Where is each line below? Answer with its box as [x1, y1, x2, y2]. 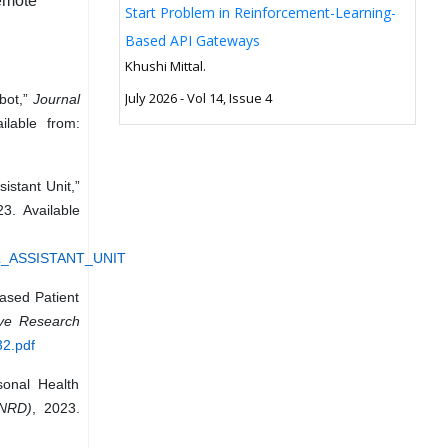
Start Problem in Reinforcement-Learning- [124, 2, 396, 22]
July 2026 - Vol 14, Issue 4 [124, 88, 272, 107]
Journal [32, 90, 80, 107]
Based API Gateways [124, 30, 260, 50]
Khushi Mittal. [124, 56, 206, 75]
